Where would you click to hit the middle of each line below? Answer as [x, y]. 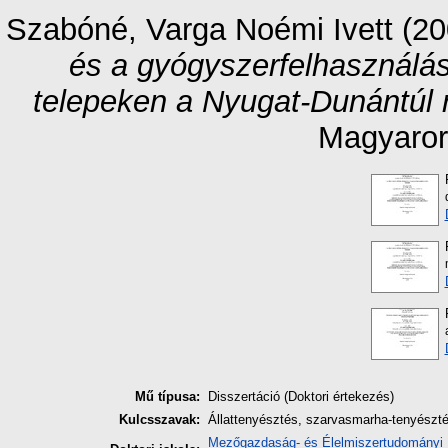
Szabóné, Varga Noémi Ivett [199, 29]
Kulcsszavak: [159, 420]
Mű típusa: [167, 397]
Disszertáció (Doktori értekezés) [301, 397]
